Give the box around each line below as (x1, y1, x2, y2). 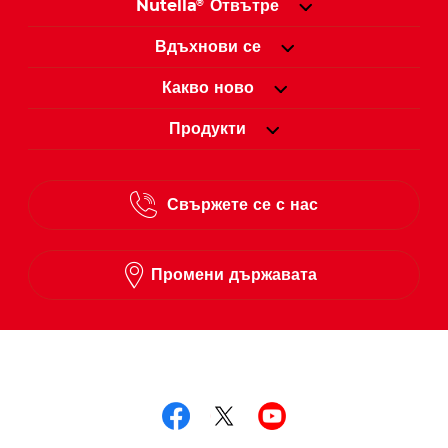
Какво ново (161, 80, 254, 97)
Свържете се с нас (167, 197, 319, 214)
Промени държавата (151, 267, 317, 284)
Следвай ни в (28, 367, 202, 396)
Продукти (169, 121, 246, 138)
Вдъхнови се (154, 39, 261, 56)
